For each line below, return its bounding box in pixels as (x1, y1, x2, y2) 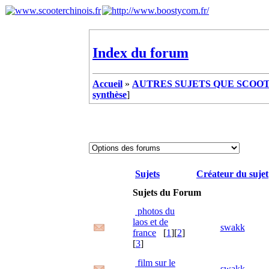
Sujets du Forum (133, 187, 201, 198)
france (133, 227, 156, 238)
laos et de (133, 216, 168, 227)
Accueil (92, 78, 122, 89)
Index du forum (92, 44, 189, 61)
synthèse (92, 89, 127, 100)
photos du (135, 205, 175, 216)
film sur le (135, 257, 175, 268)
